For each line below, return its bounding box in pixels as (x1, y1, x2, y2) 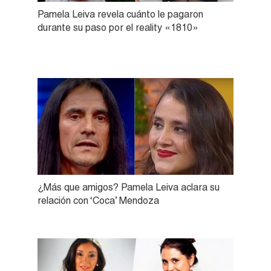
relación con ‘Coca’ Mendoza (38, 194, 159, 206)
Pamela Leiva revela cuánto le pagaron (38, 8, 203, 20)
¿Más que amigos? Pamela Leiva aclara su (38, 181, 220, 193)
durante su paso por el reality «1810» (38, 21, 198, 33)
